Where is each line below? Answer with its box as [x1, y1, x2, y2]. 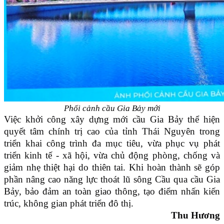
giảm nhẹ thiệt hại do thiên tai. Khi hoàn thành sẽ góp [4, 162, 220, 173]
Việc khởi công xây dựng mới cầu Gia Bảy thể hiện [4, 114, 220, 125]
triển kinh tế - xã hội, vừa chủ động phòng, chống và [4, 150, 220, 161]
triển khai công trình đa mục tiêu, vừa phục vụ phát [4, 138, 220, 149]
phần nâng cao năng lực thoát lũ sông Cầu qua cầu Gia [4, 174, 220, 185]
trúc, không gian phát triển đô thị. [4, 198, 133, 209]
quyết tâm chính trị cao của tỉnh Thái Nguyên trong [4, 126, 220, 137]
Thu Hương [171, 210, 220, 221]
